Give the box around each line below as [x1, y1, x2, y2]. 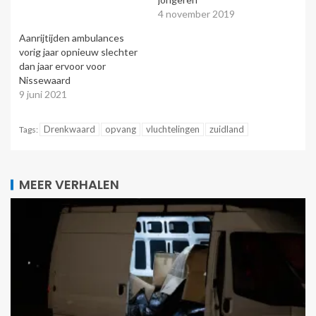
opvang [105, 123, 136, 135]
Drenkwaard [44, 123, 95, 135]
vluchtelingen [146, 123, 200, 135]
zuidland [209, 123, 244, 135]
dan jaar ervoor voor [19, 60, 106, 73]
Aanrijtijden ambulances [19, 32, 124, 44]
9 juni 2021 [19, 88, 67, 101]
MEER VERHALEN [19, 176, 119, 194]
